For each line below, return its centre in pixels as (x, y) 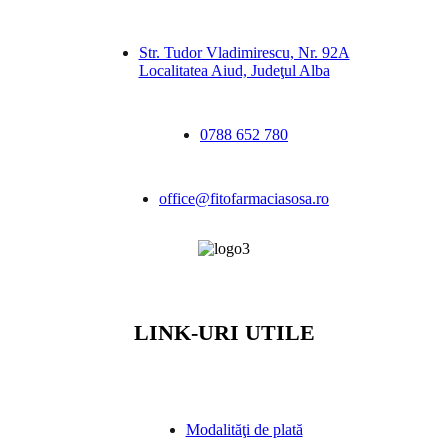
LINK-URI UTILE (224, 332)
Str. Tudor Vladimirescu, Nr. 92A (244, 53)
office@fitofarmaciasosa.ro (244, 199)
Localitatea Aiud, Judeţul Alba (234, 71)
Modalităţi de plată (244, 429)
